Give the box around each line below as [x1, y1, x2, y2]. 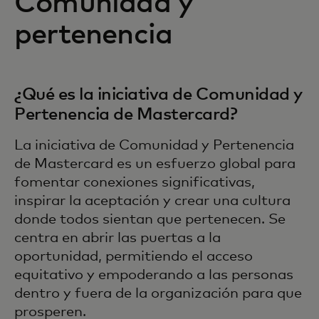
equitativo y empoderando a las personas [14, 268, 293, 283]
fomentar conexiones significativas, [14, 175, 255, 190]
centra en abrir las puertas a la [14, 231, 221, 246]
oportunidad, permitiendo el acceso [14, 249, 253, 264]
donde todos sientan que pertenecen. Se [14, 212, 286, 227]
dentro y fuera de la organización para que [14, 286, 302, 301]
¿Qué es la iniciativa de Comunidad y [14, 86, 303, 104]
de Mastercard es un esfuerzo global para [14, 157, 296, 172]
